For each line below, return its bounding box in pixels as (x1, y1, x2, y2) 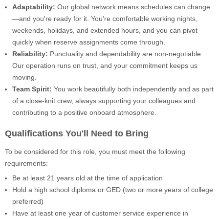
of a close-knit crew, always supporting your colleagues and (12, 97, 196, 105)
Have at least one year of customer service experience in (12, 209, 188, 217)
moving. (12, 73, 37, 82)
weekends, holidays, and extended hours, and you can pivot (12, 26, 197, 35)
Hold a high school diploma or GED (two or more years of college (12, 185, 213, 194)
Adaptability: (12, 3, 55, 11)
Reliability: (12, 50, 48, 58)
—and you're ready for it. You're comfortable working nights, (12, 15, 197, 23)
